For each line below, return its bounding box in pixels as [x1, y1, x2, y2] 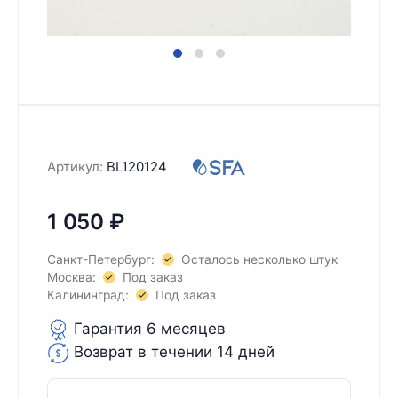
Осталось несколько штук [180, 251, 338, 267]
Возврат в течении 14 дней [69, 342, 275, 361]
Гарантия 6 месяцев [69, 319, 226, 338]
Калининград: [47, 287, 129, 302]
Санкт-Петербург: [47, 251, 155, 267]
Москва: [47, 269, 96, 284]
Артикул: [47, 158, 103, 176]
